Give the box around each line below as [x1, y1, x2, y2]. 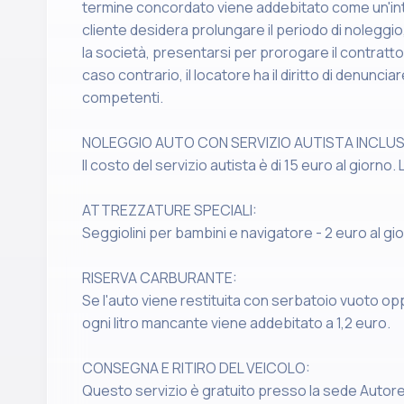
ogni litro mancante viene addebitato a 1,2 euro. [82, 313, 390, 333]
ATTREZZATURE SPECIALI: [82, 200, 257, 220]
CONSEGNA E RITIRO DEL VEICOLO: [82, 358, 310, 378]
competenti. [82, 87, 163, 107]
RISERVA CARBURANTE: [82, 268, 237, 288]
